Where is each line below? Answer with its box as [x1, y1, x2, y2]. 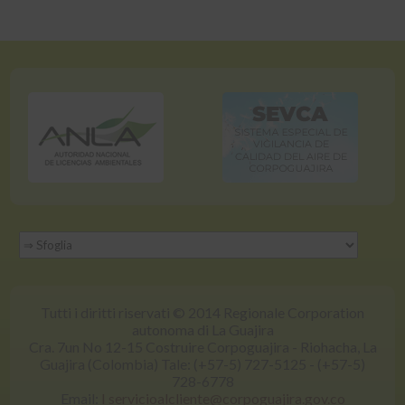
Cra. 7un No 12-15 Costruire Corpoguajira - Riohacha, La [28, 337, 377, 355]
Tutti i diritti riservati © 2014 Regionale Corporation [41, 303, 364, 321]
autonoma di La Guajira [131, 320, 274, 338]
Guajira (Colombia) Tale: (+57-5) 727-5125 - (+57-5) [40, 354, 365, 372]
